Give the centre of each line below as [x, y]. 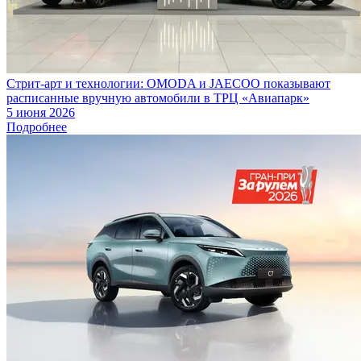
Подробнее [37, 127]
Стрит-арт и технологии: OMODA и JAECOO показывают [168, 83]
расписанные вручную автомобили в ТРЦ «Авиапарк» [158, 98]
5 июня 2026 [41, 112]
